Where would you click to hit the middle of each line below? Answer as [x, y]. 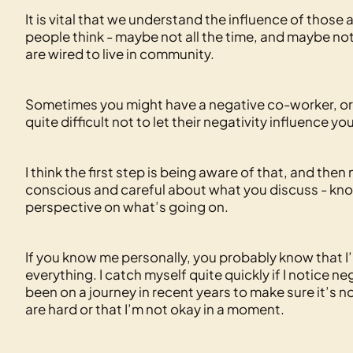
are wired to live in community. [120, 54]
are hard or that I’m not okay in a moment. [155, 309]
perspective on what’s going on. [127, 206]
